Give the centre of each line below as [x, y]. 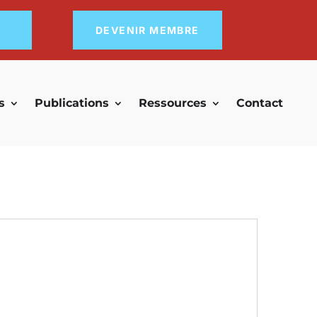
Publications [72, 103]
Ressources [173, 103]
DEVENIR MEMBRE [147, 30]
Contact [260, 103]
